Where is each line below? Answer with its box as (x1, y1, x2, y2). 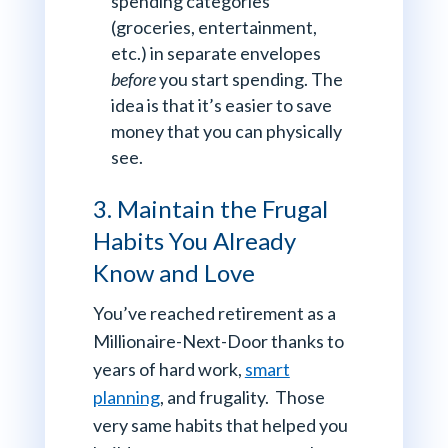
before (110, 68, 156, 91)
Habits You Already (92, 226, 296, 256)
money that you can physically (110, 120, 342, 143)
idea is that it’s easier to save (110, 94, 332, 117)
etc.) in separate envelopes (110, 42, 321, 65)
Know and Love (92, 258, 255, 288)
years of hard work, (92, 358, 245, 381)
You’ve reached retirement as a (92, 302, 336, 325)
